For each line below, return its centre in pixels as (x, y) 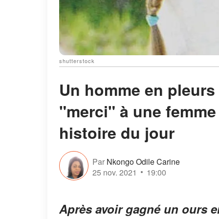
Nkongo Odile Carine (143, 161)
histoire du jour (117, 133)
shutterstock (77, 61)
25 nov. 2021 (115, 172)
